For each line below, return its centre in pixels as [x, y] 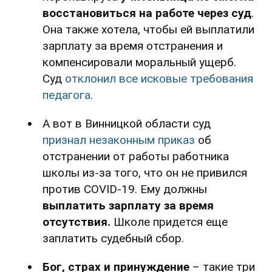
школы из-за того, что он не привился [145, 172]
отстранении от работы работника [136, 156]
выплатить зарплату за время [128, 205]
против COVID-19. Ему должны [125, 189]
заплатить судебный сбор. [113, 238]
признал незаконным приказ [119, 140]
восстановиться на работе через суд [147, 13]
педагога [66, 95]
